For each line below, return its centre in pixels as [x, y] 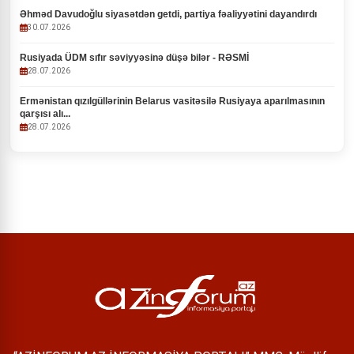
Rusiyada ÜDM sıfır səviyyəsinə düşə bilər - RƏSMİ [134, 58]
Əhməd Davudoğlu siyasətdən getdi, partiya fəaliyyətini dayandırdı [168, 14]
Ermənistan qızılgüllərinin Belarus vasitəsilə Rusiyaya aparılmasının [172, 101]
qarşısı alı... [45, 114]
